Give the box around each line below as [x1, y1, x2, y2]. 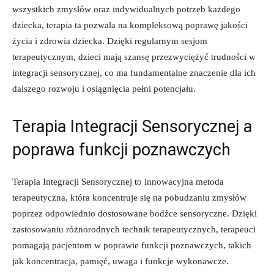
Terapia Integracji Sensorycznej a [12, 116, 252, 136]
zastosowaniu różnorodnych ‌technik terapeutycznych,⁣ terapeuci [12, 224, 256, 234]
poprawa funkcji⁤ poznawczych [12, 139, 231, 160]
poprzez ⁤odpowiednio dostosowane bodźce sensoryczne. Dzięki [12, 208, 257, 218]
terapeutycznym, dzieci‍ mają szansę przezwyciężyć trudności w [12, 51, 256, 62]
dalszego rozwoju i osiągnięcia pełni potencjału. [12, 83, 196, 94]
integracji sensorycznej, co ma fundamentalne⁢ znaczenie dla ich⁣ [12, 67, 256, 78]
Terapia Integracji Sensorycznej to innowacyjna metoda [12, 176, 224, 187]
